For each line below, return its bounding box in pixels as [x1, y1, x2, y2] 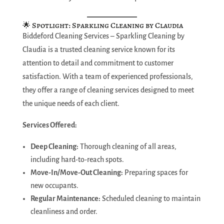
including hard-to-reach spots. [30, 155, 124, 163]
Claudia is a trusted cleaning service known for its [22, 45, 175, 53]
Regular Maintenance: [30, 194, 100, 202]
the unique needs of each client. [22, 99, 119, 107]
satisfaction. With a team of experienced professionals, [22, 72, 193, 80]
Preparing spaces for [122, 168, 188, 176]
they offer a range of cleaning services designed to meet [22, 86, 194, 94]
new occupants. [30, 181, 78, 189]
